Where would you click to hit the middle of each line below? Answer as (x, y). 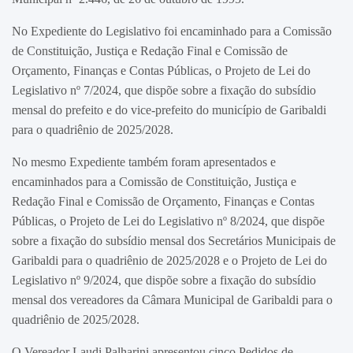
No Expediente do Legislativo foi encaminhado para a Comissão (172, 31)
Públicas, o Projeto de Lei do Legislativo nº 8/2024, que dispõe (168, 221)
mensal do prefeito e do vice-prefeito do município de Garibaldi (169, 110)
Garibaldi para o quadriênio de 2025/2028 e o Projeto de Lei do (169, 260)
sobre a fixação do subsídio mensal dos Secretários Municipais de (174, 240)
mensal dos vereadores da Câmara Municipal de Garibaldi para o (172, 299)
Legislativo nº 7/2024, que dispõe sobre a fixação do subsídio (164, 90)
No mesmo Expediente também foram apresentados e (144, 162)
